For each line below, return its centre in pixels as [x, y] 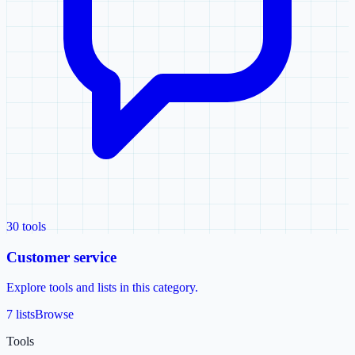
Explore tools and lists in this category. [102, 288]
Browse [54, 315]
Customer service [61, 257]
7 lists [21, 315]
